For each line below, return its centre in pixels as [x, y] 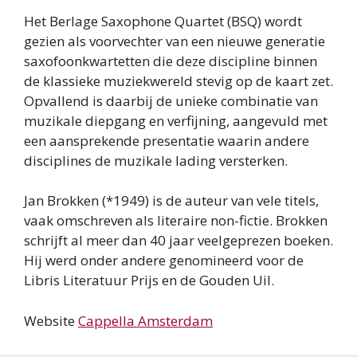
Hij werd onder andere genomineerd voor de [164, 261]
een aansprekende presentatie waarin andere [167, 140]
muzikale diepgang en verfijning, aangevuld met [176, 120]
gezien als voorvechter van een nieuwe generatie [175, 41]
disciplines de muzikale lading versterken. [156, 160]
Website [51, 320]
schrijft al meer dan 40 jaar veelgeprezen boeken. [178, 241]
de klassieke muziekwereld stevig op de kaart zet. [178, 80]
